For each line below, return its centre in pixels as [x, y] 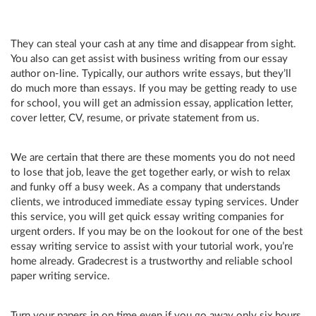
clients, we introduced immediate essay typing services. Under [154, 202]
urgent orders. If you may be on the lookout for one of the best [157, 232]
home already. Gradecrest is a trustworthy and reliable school [152, 261]
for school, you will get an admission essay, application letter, [152, 103]
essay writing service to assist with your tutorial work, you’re [152, 247]
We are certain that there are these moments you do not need [153, 158]
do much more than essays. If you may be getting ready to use [154, 89]
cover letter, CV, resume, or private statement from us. [135, 118]
